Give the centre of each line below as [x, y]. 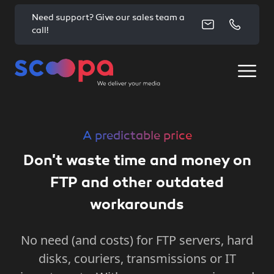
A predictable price [137, 136]
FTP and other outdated [137, 183]
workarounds [137, 206]
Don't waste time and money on [137, 161]
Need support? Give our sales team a [108, 18]
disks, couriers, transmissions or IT [137, 258]
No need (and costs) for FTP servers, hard [137, 240]
